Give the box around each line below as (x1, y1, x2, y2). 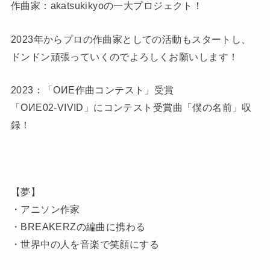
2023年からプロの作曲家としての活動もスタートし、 (10, 33, 251, 45)
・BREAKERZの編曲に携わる (10, 221, 146, 232)
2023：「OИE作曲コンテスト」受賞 (10, 84, 174, 96)
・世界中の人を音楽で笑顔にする (10, 238, 160, 250)
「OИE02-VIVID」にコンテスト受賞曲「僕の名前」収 (10, 102, 252, 113)
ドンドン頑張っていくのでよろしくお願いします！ (10, 51, 239, 62)
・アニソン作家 (10, 203, 80, 215)
